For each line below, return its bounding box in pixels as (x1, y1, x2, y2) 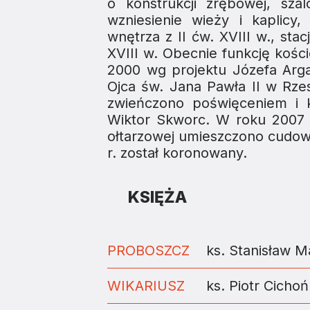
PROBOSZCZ (107, 241, 190, 259)
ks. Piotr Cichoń (206, 277, 309, 294)
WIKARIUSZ (107, 277, 185, 294)
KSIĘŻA (128, 187, 187, 207)
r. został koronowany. (107, 144, 247, 161)
